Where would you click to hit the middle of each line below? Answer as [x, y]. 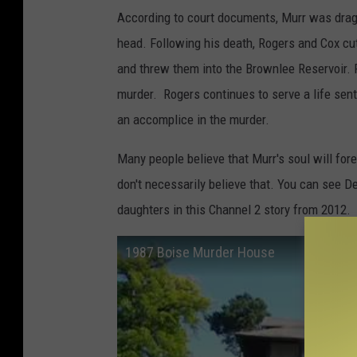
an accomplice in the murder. [193, 119]
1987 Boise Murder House [200, 252]
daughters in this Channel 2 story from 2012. [234, 209]
